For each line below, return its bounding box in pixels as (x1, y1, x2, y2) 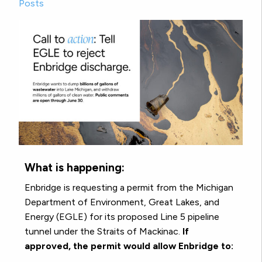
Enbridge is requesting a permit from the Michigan (25, 181, 233, 193)
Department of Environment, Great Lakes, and (25, 196, 219, 208)
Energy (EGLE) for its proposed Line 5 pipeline (25, 211, 219, 222)
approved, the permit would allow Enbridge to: (25, 240, 233, 251)
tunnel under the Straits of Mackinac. (25, 225, 182, 237)
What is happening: (25, 160, 125, 174)
